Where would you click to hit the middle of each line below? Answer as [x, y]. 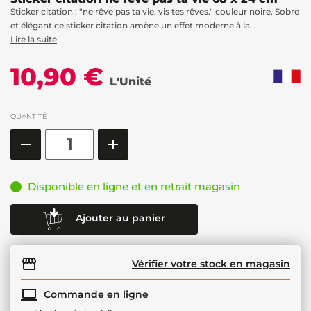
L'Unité [131, 81]
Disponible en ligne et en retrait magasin [134, 186]
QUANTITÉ [29, 116]
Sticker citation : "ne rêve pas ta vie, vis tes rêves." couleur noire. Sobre [155, 11]
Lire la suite [34, 39]
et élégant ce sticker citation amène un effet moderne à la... [133, 25]
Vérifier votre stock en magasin [211, 263]
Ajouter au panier [120, 218]
